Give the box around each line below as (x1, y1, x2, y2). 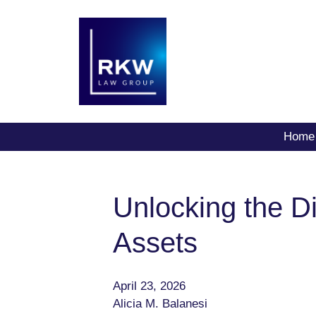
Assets (113, 227, 197, 258)
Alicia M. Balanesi (113, 297, 207, 310)
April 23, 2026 (113, 279, 186, 293)
